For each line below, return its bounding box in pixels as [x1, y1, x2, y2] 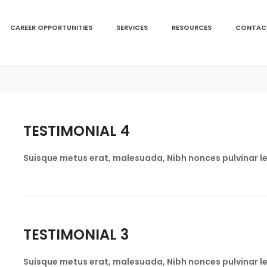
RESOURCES [172, 23, 212, 32]
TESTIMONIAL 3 [23, 225, 129, 244]
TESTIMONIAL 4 [23, 121, 130, 141]
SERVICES [116, 23, 148, 32]
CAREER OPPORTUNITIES [10, 23, 92, 32]
